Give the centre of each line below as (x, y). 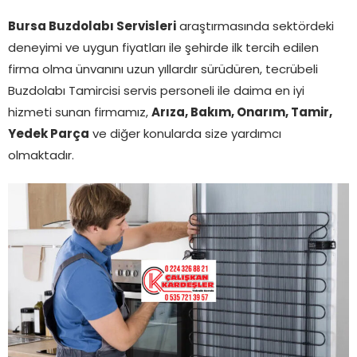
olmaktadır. (41, 157)
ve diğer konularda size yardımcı (185, 135)
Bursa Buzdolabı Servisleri (92, 28)
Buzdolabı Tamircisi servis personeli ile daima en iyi (156, 92)
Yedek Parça (49, 135)
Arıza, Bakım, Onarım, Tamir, (242, 114)
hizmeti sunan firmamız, (80, 114)
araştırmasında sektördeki (255, 28)
